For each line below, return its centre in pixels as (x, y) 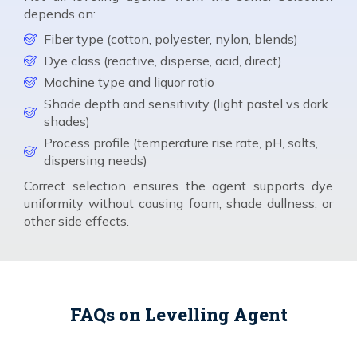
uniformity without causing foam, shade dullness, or (178, 203)
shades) (67, 121)
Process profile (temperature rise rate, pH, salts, (181, 142)
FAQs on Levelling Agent (178, 314)
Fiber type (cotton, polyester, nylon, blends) (171, 39)
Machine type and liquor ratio (129, 82)
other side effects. (76, 220)
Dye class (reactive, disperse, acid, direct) (163, 60)
